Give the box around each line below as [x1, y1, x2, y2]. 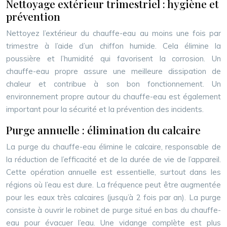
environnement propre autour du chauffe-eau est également [6, 92, 221, 101]
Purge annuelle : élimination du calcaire [6, 123, 201, 137]
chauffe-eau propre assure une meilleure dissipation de [6, 66, 221, 76]
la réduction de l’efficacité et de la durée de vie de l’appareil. [6, 155, 221, 164]
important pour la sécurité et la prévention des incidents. [6, 104, 204, 114]
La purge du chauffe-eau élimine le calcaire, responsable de [6, 142, 221, 152]
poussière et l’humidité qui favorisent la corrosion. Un [6, 54, 221, 63]
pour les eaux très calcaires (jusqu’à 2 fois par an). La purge [6, 193, 221, 202]
